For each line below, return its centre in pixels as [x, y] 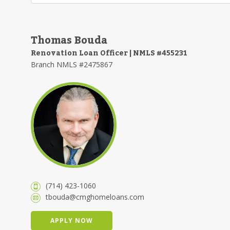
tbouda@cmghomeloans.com [95, 197]
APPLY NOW [72, 220]
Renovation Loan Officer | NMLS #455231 [109, 53]
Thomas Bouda [69, 41]
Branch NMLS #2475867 [72, 64]
